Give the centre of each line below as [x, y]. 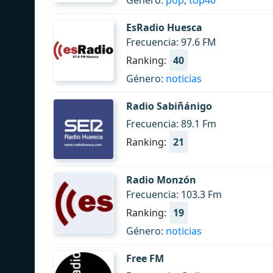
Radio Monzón [161, 180]
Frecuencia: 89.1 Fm [171, 124]
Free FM [145, 258]
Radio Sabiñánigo [169, 106]
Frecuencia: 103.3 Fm [174, 194]
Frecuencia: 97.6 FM [171, 42]
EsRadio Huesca [164, 27]
